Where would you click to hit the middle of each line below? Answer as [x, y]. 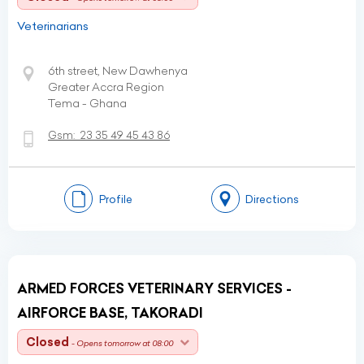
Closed [48, 342]
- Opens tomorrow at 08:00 [122, 343]
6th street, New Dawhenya [118, 71]
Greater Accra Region [106, 87]
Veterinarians [53, 26]
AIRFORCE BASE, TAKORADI [110, 313]
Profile [115, 199]
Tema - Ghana [87, 103]
